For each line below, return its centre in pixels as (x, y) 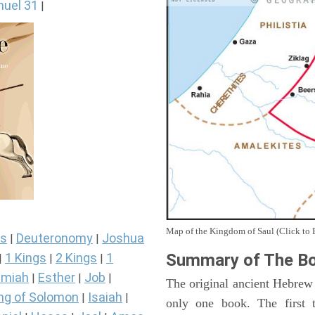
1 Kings (26, 258)
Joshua (123, 238)
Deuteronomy (54, 238)
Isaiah (105, 297)
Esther (57, 278)
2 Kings (76, 258)
